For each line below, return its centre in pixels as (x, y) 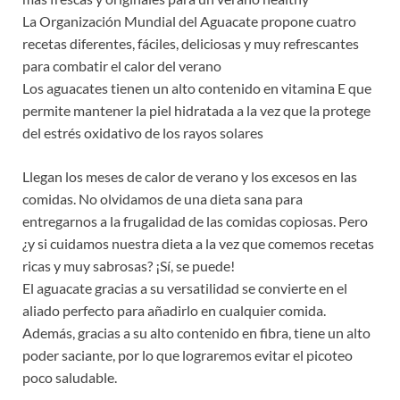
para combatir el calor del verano (122, 66)
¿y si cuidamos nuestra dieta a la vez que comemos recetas (198, 244)
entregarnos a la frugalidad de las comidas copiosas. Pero (195, 221)
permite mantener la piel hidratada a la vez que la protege (196, 111)
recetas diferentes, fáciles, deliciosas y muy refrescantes (191, 44)
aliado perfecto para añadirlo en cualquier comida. (174, 311)
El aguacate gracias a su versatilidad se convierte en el (185, 288)
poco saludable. (70, 378)
